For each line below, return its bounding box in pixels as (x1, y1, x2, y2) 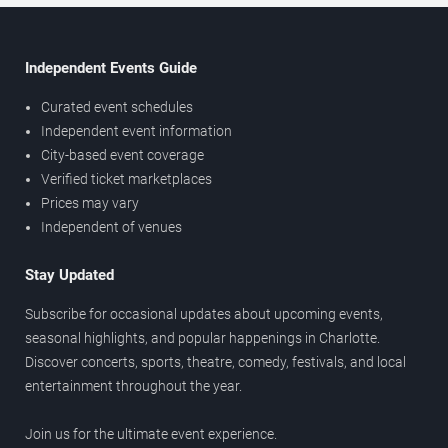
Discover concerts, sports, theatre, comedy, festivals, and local (25, 353, 406, 370)
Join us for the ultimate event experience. (25, 425, 277, 442)
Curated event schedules (41, 98, 193, 115)
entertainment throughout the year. (25, 377, 242, 394)
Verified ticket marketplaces (41, 170, 212, 187)
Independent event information (41, 122, 232, 139)
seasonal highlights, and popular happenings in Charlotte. (25, 329, 380, 346)
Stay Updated (25, 265, 114, 284)
